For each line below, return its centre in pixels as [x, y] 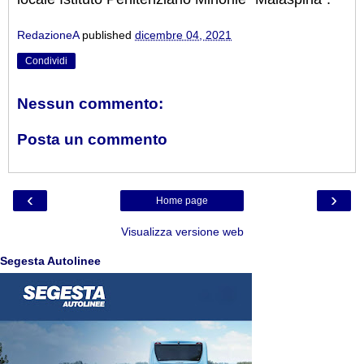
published [108, 35]
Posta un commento [92, 139]
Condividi [46, 61]
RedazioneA [48, 35]
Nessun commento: [90, 104]
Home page [182, 201]
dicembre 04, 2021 [183, 35]
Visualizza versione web [182, 232]
